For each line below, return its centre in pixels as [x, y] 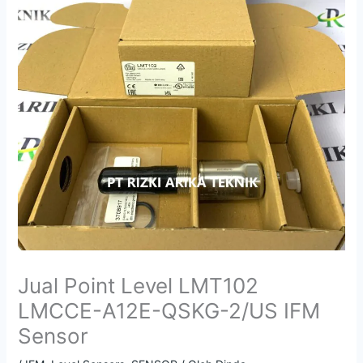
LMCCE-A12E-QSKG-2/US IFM [169, 310]
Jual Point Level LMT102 [138, 285]
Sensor [53, 335]
